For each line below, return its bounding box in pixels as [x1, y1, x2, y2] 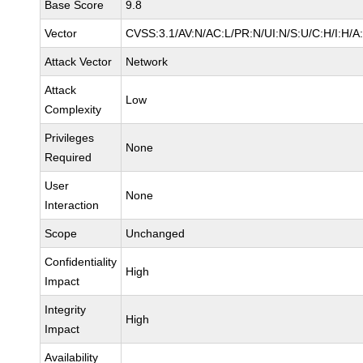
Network [126, 55, 169, 68]
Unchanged [126, 227, 186, 240]
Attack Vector [45, 55, 113, 68]
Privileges [45, 131, 95, 144]
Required [45, 151, 92, 164]
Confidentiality [45, 255, 117, 268]
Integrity [45, 303, 87, 316]
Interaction [45, 199, 100, 211]
